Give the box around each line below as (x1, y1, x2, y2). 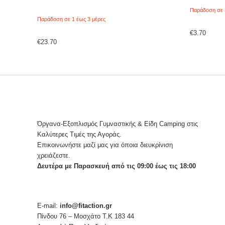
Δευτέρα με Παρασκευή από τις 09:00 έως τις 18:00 (37, 162, 196, 170)
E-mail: (37, 201, 60, 209)
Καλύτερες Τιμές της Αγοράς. (37, 130, 122, 138)
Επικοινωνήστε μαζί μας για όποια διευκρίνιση (37, 141, 173, 149)
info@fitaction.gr (59, 201, 112, 209)
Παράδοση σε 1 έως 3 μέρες (37, 16, 105, 22)
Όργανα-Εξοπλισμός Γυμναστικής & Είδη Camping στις (37, 120, 198, 128)
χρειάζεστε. (37, 151, 70, 159)
